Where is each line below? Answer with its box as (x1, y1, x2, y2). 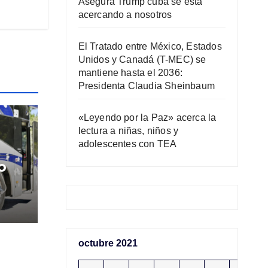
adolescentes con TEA (78, 139, 177, 150)
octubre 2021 (78, 238, 138, 249)
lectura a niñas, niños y (78, 126, 179, 136)
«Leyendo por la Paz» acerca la (78, 112, 217, 123)
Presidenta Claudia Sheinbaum (78, 81, 215, 92)
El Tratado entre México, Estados (78, 41, 222, 52)
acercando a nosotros (78, 10, 172, 20)
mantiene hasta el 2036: (78, 68, 183, 78)
